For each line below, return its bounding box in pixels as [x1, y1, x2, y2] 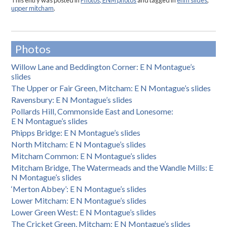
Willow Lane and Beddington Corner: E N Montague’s [11, 61, 196, 71]
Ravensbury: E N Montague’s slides [11, 94, 133, 104]
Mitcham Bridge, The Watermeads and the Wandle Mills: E [11, 162, 214, 172]
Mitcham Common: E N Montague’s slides [11, 150, 157, 161]
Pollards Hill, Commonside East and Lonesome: [11, 106, 174, 116]
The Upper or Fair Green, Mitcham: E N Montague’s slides [11, 83, 211, 93]
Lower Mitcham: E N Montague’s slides [11, 195, 147, 205]
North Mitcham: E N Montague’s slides [11, 139, 146, 149]
